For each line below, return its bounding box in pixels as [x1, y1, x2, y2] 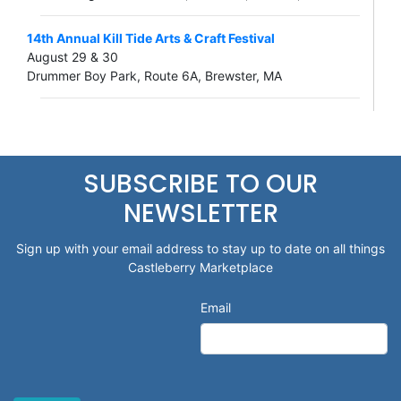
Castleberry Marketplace [128, 259, 273, 275]
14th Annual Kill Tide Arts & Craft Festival [27, 30, 275, 46]
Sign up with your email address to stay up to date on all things [16, 240, 385, 256]
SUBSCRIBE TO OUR [83, 166, 318, 201]
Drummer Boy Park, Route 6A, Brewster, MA [27, 67, 282, 83]
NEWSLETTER [123, 195, 278, 231]
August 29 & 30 [27, 48, 118, 64]
